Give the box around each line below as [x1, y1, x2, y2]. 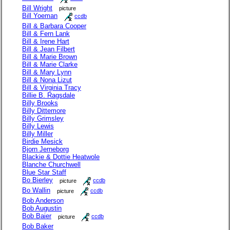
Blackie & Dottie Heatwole [22, 152, 100, 161]
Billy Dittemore [22, 106, 66, 114]
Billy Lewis [22, 122, 54, 130]
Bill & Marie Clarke [22, 60, 78, 68]
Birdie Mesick [22, 137, 63, 145]
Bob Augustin [22, 204, 62, 212]
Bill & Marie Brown [22, 52, 77, 61]
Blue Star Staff [22, 168, 66, 176]
